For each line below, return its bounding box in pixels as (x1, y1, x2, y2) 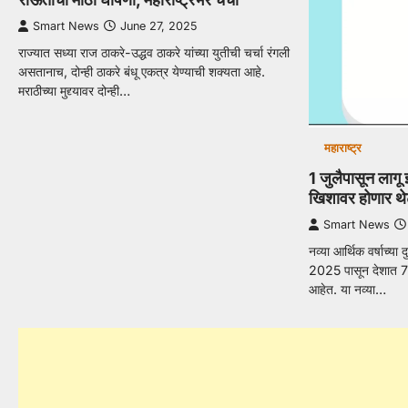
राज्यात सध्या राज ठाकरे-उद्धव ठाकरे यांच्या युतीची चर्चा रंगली (18, 45, 290, 61)
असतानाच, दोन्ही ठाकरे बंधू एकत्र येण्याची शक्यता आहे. (18, 64, 265, 80)
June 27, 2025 (120, 19, 197, 34)
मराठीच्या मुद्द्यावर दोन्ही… (18, 83, 130, 99)
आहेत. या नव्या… (309, 281, 387, 298)
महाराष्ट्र (323, 141, 362, 156)
